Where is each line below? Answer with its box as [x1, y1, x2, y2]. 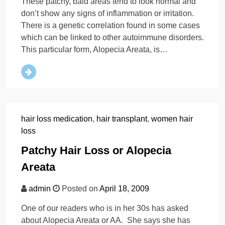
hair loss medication [21, 115, 92, 124]
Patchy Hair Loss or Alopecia [21, 144, 171, 157]
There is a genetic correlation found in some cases [21, 21, 200, 30]
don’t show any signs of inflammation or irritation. [21, 9, 194, 18]
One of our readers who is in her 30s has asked [21, 204, 188, 213]
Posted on [60, 184, 99, 193]
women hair [151, 115, 193, 124]
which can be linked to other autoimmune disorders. [21, 33, 204, 42]
